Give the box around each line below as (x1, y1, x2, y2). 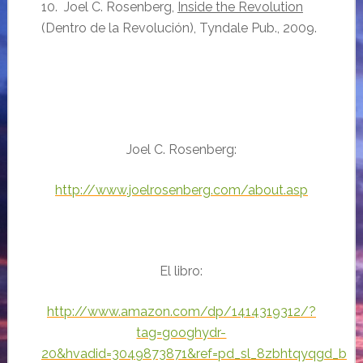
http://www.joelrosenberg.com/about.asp (54, 182, 308, 198)
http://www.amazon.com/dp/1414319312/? (46, 304, 316, 319)
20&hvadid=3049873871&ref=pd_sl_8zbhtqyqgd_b (41, 346, 347, 361)
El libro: (160, 263, 203, 279)
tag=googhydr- (136, 325, 227, 340)
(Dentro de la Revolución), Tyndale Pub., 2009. (41, 20, 317, 36)
